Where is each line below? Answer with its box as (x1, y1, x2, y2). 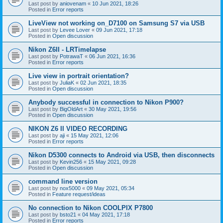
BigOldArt (60, 106, 83, 112)
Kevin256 (60, 158, 82, 165)
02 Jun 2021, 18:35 (80, 79, 126, 86)
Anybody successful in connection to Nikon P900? (28, 98, 184, 106)
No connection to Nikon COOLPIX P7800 (28, 204, 153, 212)
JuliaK (60, 79, 74, 86)
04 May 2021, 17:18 (82, 211, 130, 218)
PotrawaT (60, 53, 83, 59)
